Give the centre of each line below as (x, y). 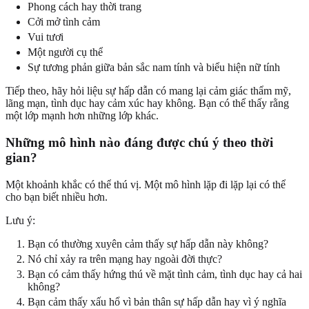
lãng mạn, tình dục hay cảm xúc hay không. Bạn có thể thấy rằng (147, 103)
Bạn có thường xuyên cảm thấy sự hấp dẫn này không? (148, 243)
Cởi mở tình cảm (64, 22)
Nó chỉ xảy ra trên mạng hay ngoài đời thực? (125, 259)
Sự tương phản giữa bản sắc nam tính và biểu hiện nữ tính (154, 68)
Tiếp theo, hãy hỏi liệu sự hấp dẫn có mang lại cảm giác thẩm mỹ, (148, 91)
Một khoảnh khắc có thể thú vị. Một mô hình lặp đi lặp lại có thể (146, 184)
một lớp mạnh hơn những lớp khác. (82, 116)
